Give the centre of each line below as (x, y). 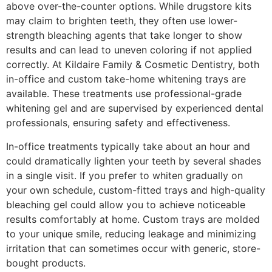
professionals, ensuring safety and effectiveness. (118, 123)
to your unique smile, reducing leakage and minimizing (131, 233)
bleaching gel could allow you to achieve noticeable (126, 204)
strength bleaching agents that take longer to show (124, 36)
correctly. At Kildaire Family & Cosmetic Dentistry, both (133, 65)
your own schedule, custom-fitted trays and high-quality (136, 190)
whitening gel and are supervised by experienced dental (135, 108)
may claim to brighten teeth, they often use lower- (122, 21)
